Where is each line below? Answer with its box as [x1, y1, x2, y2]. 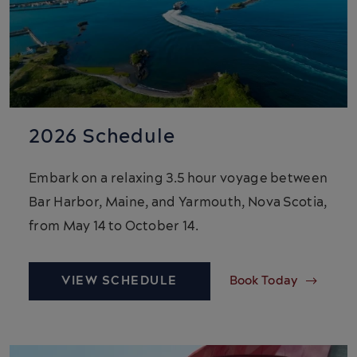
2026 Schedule [29, 123, 175, 151]
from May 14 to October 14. [29, 217, 198, 235]
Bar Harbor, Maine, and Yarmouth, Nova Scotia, [29, 193, 328, 211]
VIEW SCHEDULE [61, 272, 178, 289]
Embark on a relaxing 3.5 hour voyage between [29, 169, 328, 187]
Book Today [229, 272, 298, 289]
